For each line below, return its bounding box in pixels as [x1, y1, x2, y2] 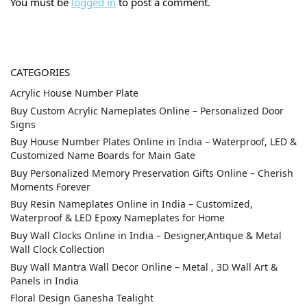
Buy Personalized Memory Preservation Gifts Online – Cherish [10, 166, 293, 180]
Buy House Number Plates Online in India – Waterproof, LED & [10, 135, 297, 149]
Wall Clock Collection [10, 243, 105, 256]
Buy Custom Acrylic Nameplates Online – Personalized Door [10, 103, 284, 117]
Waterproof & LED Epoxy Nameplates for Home [10, 211, 225, 225]
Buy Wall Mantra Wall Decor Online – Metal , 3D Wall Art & [10, 260, 278, 273]
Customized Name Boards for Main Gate [10, 149, 195, 162]
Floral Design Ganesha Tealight [10, 291, 153, 305]
